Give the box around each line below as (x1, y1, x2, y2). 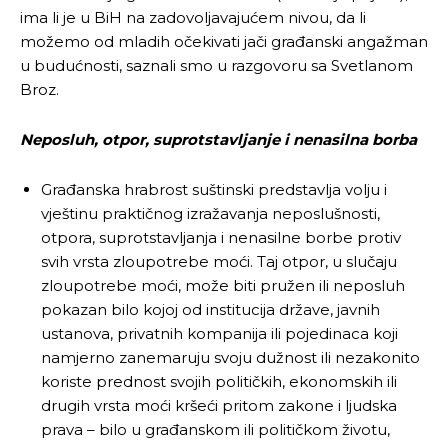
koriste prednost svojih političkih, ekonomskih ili (41, 371, 397, 391)
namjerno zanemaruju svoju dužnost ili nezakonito (41, 347, 420, 367)
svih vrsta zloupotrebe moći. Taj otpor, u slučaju (41, 251, 397, 271)
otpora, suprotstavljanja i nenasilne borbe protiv (41, 227, 401, 247)
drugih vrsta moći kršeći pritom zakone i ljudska (41, 395, 397, 415)
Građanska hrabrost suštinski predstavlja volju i (41, 179, 387, 199)
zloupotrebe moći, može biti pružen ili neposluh (41, 275, 405, 295)
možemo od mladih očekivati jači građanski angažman (20, 31, 428, 51)
